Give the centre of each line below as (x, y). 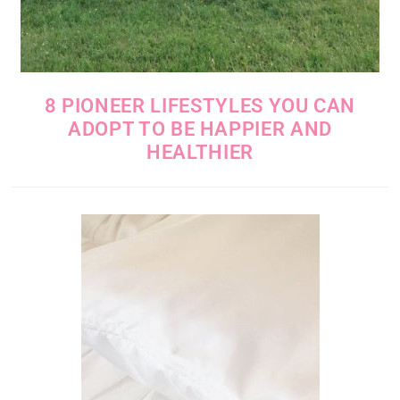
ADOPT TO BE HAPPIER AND (200, 129)
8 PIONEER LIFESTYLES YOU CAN (200, 106)
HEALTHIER (200, 153)
